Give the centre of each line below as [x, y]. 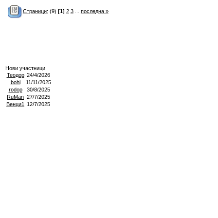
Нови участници [25, 68]
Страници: [35, 11]
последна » [94, 11]
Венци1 [15, 104]
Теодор [15, 75]
